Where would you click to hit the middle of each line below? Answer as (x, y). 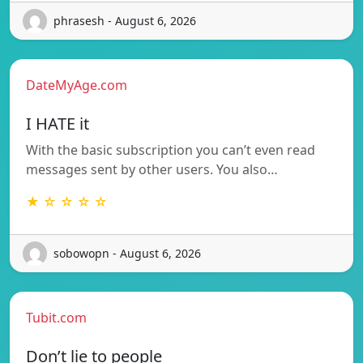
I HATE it (58, 123)
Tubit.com (56, 317)
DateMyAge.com (77, 85)
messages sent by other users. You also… (152, 169)
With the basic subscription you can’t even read (171, 149)
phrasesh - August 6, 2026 (125, 21)
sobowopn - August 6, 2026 (127, 254)
